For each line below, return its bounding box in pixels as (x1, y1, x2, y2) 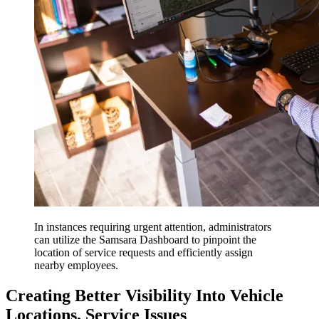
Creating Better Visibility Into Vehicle (6, 286, 283, 305)
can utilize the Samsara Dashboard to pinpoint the (34, 234, 256, 246)
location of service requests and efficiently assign (34, 246, 253, 259)
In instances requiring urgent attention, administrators (34, 221, 271, 234)
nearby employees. (34, 259, 121, 272)
